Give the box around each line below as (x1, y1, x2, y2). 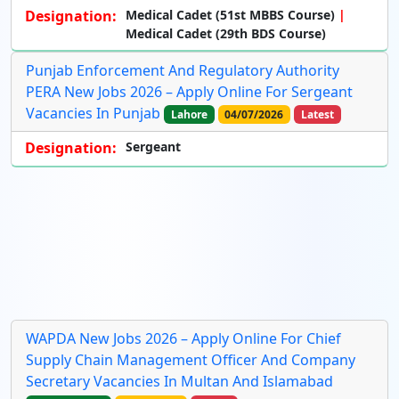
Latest (300, 106, 334, 122)
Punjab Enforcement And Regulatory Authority (26, 60, 339, 80)
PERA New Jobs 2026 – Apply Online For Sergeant (26, 81, 353, 102)
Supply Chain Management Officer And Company (26, 349, 355, 370)
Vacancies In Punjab (26, 102, 160, 123)
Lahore (170, 106, 208, 122)
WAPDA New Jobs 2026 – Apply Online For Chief (26, 328, 341, 348)
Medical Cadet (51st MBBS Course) (126, 5, 335, 23)
